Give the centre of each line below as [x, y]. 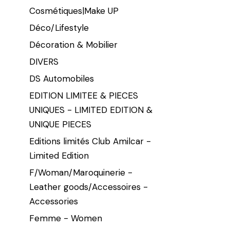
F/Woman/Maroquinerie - [81, 172]
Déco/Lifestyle [59, 27]
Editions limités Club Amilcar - [90, 141]
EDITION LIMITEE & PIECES [84, 95]
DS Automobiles [62, 78]
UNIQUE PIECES [60, 124]
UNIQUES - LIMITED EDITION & [91, 110]
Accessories [54, 201]
